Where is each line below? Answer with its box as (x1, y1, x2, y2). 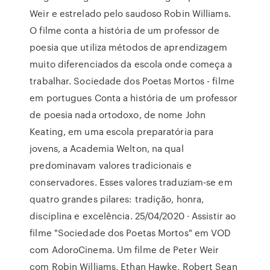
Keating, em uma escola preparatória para (30, 125, 214, 138)
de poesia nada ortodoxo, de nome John (30, 108, 206, 121)
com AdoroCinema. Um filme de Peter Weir (30, 243, 219, 256)
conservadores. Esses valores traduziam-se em (30, 175, 233, 189)
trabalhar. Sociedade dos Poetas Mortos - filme (30, 74, 234, 87)
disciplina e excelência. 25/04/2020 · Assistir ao (30, 209, 236, 222)
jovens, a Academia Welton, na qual (30, 142, 184, 155)
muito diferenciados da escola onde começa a (30, 57, 233, 71)
